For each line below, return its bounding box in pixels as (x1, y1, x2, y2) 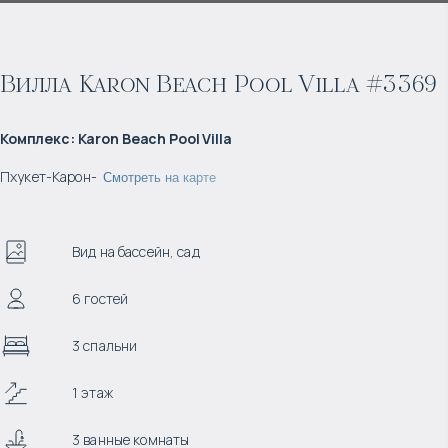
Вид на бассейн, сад (72, 242, 200, 261)
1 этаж (72, 383, 113, 402)
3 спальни (72, 336, 138, 355)
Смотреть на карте (102, 169, 216, 185)
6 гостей (72, 289, 129, 308)
